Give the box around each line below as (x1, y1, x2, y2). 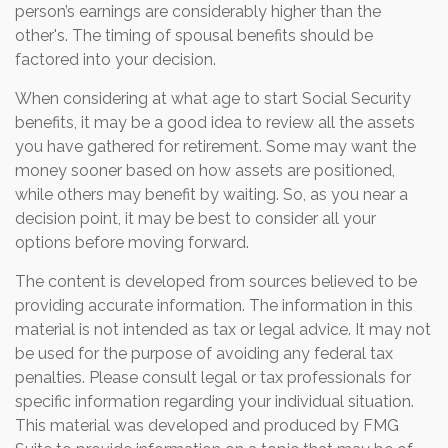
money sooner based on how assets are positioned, (15, 161, 395, 181)
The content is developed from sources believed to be (15, 272, 417, 292)
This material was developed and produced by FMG (15, 416, 399, 436)
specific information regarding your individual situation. (15, 392, 414, 412)
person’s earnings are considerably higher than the (15, 2, 381, 22)
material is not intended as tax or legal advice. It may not (15, 320, 431, 340)
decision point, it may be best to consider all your (15, 209, 376, 229)
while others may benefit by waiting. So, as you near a (15, 185, 408, 205)
